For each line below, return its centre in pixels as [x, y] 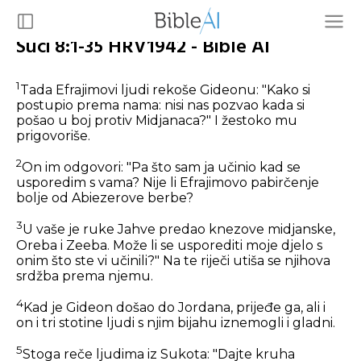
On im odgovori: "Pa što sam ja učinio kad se [161, 168]
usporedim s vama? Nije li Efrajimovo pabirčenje [168, 183]
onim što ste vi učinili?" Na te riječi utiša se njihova [173, 260]
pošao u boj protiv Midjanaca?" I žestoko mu [157, 121]
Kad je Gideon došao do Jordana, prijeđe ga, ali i [174, 308]
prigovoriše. [53, 136]
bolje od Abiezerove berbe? [105, 198]
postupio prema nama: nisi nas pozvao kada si [160, 106]
